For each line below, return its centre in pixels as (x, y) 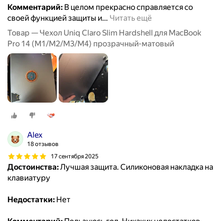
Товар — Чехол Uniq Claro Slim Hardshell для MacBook (104, 33)
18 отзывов (43, 144)
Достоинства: (33, 167)
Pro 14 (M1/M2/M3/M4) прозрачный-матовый (91, 44)
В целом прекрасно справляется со (128, 7)
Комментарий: (35, 7)
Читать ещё (131, 18)
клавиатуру (29, 178)
